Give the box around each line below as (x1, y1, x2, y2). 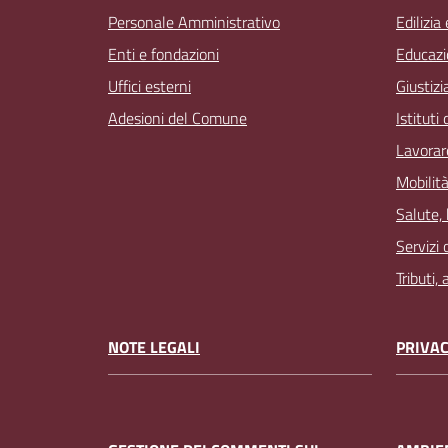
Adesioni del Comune (108, 106, 247, 131)
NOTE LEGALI (108, 335, 200, 360)
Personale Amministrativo (108, 10, 280, 35)
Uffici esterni (108, 74, 191, 99)
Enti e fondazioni (108, 42, 219, 67)
